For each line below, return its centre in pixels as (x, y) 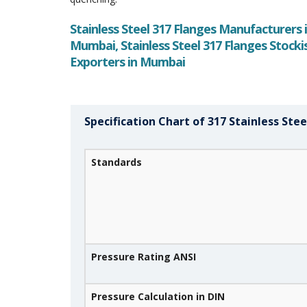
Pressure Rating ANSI (144, 257)
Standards (116, 162)
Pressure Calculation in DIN (158, 296)
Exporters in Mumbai (127, 62)
